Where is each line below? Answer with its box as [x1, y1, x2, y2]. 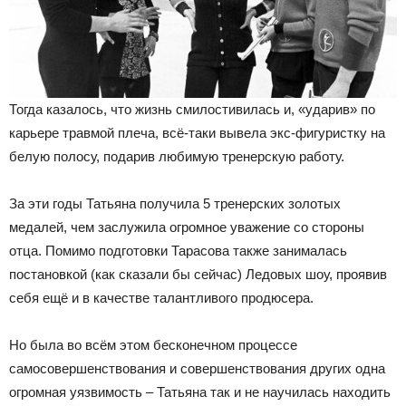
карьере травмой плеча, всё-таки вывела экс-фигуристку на [9, 125, 385, 141]
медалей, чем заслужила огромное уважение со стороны [9, 219, 364, 236]
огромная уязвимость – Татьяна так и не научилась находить [9, 384, 391, 401]
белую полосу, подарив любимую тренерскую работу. [9, 149, 344, 165]
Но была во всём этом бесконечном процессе [9, 337, 297, 353]
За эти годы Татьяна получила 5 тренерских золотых [9, 196, 341, 212]
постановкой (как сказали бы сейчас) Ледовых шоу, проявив [9, 266, 387, 283]
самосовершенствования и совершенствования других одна [9, 361, 385, 377]
